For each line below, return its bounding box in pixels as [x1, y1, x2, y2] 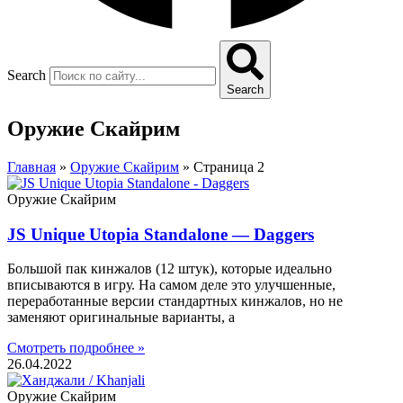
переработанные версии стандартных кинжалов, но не [7, 293, 343, 309]
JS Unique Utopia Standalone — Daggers [7, 224, 314, 244]
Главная [7, 159, 56, 175]
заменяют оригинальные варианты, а [7, 309, 235, 326]
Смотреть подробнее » [7, 340, 145, 356]
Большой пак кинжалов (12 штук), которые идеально [7, 261, 332, 277]
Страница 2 [193, 159, 264, 175]
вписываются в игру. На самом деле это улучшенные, [7, 277, 336, 293]
